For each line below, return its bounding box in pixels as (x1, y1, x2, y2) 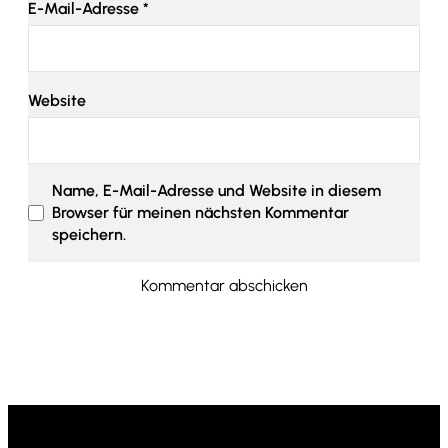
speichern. (52, 225, 126, 245)
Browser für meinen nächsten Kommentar (52, 203, 349, 223)
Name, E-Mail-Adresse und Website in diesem (52, 181, 381, 201)
